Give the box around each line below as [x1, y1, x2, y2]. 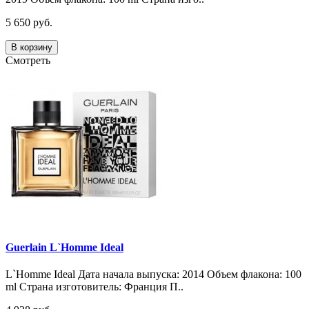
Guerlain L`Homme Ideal [6, 241, 123, 253]
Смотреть [6, 54, 50, 66]
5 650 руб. [6, 16, 52, 28]
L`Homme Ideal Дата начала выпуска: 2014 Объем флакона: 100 [6, 268, 301, 281]
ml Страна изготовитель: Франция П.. [6, 281, 183, 293]
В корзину [11, 41, 52, 52]
